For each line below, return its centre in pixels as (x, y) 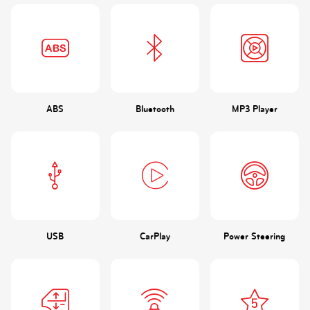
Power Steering (255, 236)
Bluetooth (155, 109)
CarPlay (155, 236)
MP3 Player (254, 109)
